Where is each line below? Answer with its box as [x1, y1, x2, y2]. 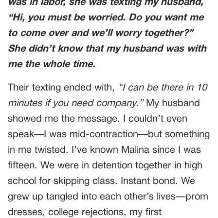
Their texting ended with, [8, 84, 118, 93]
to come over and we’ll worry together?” [8, 29, 193, 38]
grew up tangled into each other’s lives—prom [8, 193, 208, 202]
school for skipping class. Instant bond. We [8, 177, 195, 186]
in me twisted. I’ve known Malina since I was [8, 146, 201, 155]
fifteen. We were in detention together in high [8, 162, 202, 171]
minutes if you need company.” [8, 99, 143, 109]
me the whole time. [8, 60, 95, 70]
